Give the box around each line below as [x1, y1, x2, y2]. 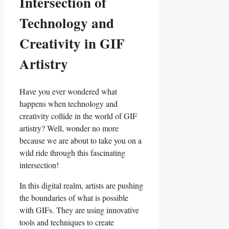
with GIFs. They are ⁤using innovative [19, 204, 139, 216]
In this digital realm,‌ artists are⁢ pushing [19, 180, 143, 191]
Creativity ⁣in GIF [19, 33, 125, 53]
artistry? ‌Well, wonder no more [19, 123, 119, 134]
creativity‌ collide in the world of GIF [19, 110, 137, 122]
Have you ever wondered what [19, 86, 117, 97]
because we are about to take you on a [19, 135, 142, 146]
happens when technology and [19, 98, 118, 109]
